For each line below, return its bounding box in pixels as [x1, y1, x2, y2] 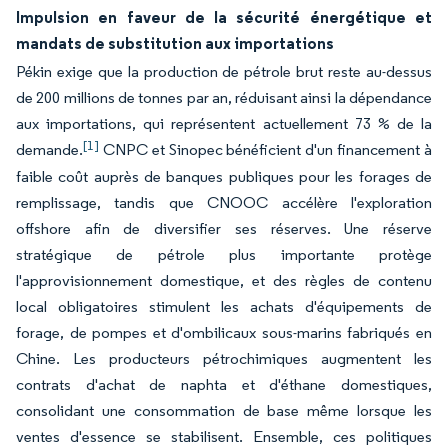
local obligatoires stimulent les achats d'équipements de [16, 297, 432, 316]
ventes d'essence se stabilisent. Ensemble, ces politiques [16, 427, 432, 446]
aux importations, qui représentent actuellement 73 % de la [16, 114, 432, 133]
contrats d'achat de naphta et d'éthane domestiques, [16, 375, 432, 394]
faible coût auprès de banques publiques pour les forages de [16, 167, 432, 186]
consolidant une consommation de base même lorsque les [16, 401, 432, 420]
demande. [16, 140, 83, 159]
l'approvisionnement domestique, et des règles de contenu [16, 271, 432, 290]
